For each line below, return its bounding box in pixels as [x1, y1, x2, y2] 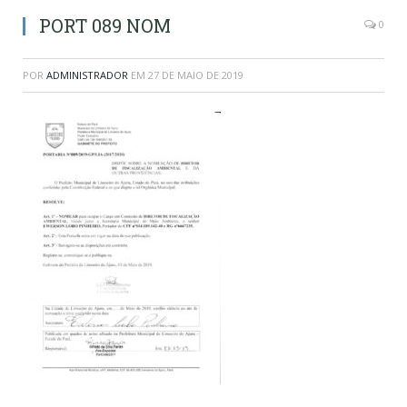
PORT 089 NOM [39, 14, 171, 38]
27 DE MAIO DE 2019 [148, 68, 243, 83]
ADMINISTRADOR [46, 68, 128, 83]
